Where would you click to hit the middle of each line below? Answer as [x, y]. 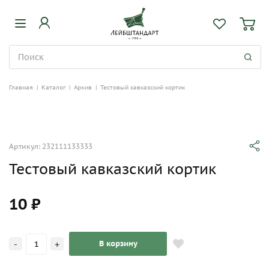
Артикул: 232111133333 [51, 146]
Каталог [53, 87]
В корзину [118, 243]
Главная [21, 87]
